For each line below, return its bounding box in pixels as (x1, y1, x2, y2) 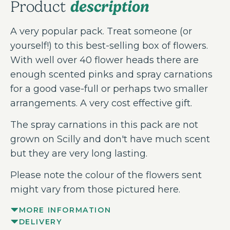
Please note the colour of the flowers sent (10, 169, 202, 181)
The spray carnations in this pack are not (10, 119, 198, 131)
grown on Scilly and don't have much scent (10, 133, 210, 145)
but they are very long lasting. (10, 148, 147, 160)
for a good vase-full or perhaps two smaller (10, 83, 208, 95)
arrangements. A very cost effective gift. (10, 98, 192, 109)
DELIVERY (18, 217, 62, 227)
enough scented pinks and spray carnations (10, 69, 213, 81)
